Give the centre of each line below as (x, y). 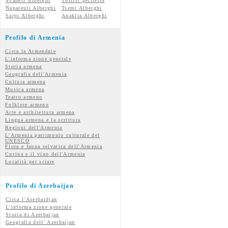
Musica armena (25, 89)
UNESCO (17, 141)
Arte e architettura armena (40, 112)
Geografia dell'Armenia (36, 74)
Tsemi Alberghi (82, 8)
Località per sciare (30, 162)
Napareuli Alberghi (31, 8)
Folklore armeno (27, 105)
